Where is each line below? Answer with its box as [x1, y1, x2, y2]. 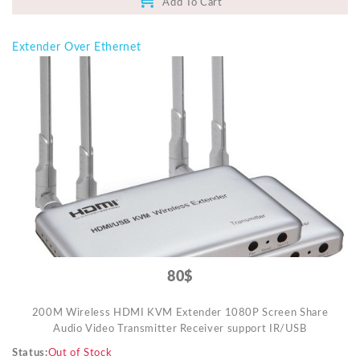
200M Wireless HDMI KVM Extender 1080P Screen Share [31, 308, 329, 319]
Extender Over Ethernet [12, 42, 141, 54]
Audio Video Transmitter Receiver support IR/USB [53, 324, 307, 335]
